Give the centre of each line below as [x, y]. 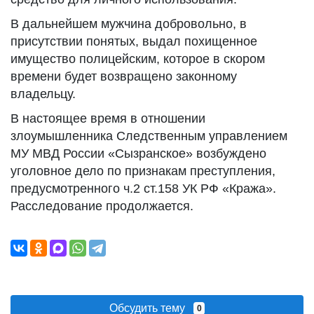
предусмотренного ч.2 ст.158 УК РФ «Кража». [143, 189]
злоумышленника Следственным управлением [149, 136]
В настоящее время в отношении [108, 118]
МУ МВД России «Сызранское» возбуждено [138, 153]
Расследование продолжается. [102, 206]
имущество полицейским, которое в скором [138, 59]
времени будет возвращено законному [124, 76]
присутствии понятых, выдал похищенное [134, 41]
